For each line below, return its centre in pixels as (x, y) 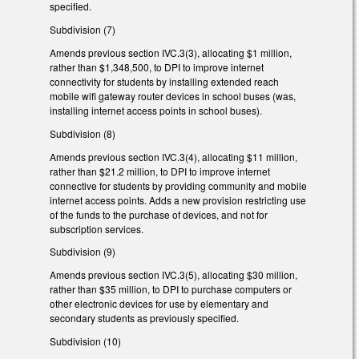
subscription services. (97, 228)
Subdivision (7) (83, 30)
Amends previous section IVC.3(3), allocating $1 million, (171, 52)
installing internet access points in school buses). (156, 110)
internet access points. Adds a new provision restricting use (178, 200)
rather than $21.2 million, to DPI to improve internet (160, 171)
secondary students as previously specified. (144, 318)
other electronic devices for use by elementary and (159, 304)
